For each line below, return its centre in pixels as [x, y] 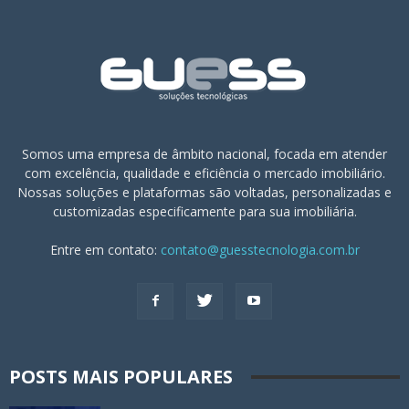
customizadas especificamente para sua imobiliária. [204, 212]
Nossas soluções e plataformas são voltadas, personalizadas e [204, 193]
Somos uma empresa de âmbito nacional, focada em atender [204, 154]
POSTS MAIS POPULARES [121, 377]
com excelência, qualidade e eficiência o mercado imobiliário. [204, 173]
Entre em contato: [105, 250]
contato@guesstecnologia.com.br [260, 250]
